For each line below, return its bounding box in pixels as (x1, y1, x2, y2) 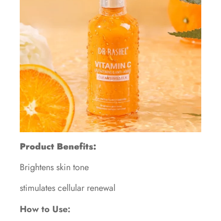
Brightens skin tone (20, 160, 89, 174)
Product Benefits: (20, 140, 96, 153)
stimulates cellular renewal (20, 182, 115, 195)
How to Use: (20, 202, 71, 216)
